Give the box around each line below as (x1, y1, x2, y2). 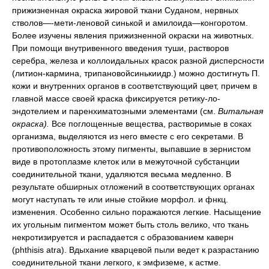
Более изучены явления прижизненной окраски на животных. (12, 31, 254, 40)
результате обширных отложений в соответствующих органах (12, 182, 255, 192)
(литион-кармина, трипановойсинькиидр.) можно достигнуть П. (12, 68, 260, 78)
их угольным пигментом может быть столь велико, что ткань (12, 220, 249, 229)
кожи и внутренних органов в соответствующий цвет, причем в (12, 81, 257, 91)
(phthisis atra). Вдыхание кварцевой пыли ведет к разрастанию (12, 245, 259, 255)
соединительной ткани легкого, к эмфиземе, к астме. (12, 258, 221, 267)
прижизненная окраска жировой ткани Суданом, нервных (12, 5, 238, 15)
